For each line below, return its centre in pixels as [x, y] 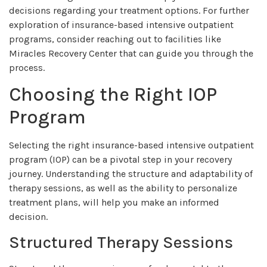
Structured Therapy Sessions [121, 243]
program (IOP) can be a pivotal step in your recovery [120, 159]
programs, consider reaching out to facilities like [115, 39]
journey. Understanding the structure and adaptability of [131, 173]
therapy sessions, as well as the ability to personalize [123, 188]
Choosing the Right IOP [113, 94]
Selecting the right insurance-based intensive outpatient [131, 145]
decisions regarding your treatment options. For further [129, 10]
